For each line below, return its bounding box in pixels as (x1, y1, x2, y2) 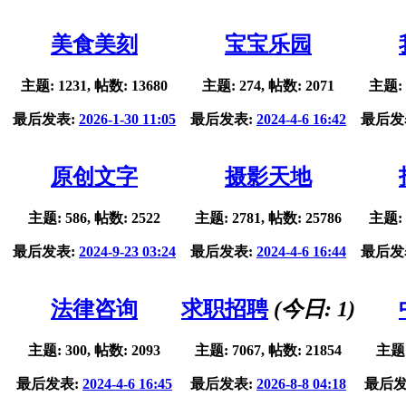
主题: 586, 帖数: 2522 (28, 210, 160, 227)
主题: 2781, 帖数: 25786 (195, 210, 342, 227)
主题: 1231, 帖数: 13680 (21, 78, 168, 94)
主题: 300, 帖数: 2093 (28, 343, 160, 359)
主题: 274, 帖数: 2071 (202, 78, 334, 94)
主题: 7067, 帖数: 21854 (195, 343, 342, 359)
